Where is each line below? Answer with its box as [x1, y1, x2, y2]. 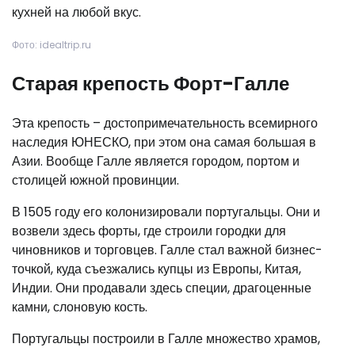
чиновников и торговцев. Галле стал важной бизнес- [12, 241, 323, 260]
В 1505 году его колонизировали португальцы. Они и [12, 203, 320, 222]
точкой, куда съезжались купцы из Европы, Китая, [12, 260, 301, 279]
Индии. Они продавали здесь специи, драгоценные [12, 279, 311, 298]
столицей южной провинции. [12, 171, 179, 190]
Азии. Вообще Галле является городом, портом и [12, 152, 300, 171]
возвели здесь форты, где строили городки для [12, 222, 286, 241]
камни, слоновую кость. [12, 298, 147, 317]
